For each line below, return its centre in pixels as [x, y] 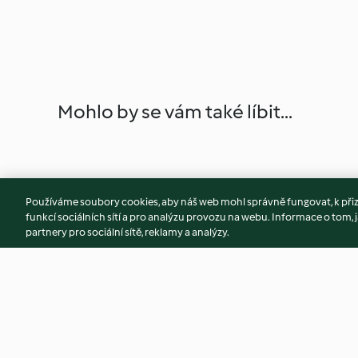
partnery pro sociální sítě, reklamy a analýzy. [127, 232]
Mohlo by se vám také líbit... [175, 111]
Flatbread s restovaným [127, 348]
